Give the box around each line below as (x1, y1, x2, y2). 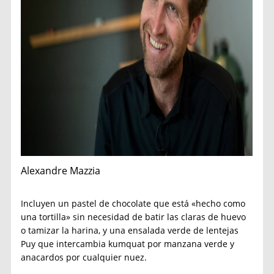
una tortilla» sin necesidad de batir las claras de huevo (21, 210, 246, 223)
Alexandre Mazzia (21, 163, 101, 177)
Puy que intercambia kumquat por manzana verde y (21, 237, 235, 250)
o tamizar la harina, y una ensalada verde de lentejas (21, 224, 239, 236)
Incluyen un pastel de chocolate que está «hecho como (21, 197, 246, 209)
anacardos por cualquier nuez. (21, 251, 147, 263)
